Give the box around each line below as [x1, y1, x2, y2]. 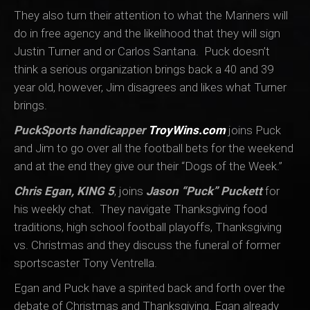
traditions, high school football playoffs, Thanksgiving [14, 220, 282, 235]
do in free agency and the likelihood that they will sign [14, 26, 280, 41]
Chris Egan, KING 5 [14, 184, 114, 199]
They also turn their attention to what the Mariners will [14, 8, 288, 23]
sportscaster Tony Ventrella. [14, 256, 157, 271]
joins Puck [228, 123, 281, 138]
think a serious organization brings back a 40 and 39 [14, 62, 273, 77]
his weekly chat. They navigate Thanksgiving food [14, 202, 267, 217]
